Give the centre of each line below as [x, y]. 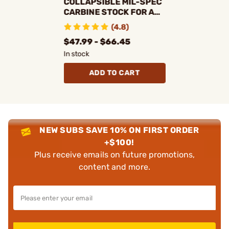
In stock [76, 54]
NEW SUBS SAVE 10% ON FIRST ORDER [119, 130]
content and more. [114, 167]
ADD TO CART [114, 73]
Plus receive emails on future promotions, [114, 154]
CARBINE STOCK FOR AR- [114, 12]
